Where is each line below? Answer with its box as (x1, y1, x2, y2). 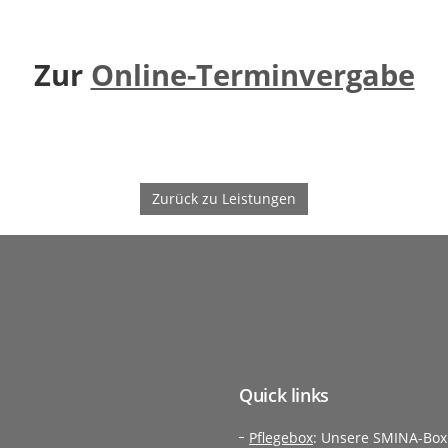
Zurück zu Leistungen (152, 189, 296, 208)
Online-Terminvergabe (90, 55, 415, 94)
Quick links (239, 383, 330, 407)
